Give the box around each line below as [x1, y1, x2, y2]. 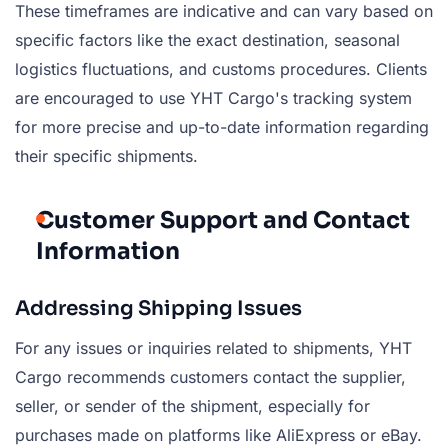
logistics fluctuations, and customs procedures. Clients [15, 58, 427, 79]
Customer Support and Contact [36, 205, 410, 235]
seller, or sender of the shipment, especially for [15, 395, 370, 416]
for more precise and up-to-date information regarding [15, 116, 429, 137]
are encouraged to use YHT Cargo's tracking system [15, 87, 412, 108]
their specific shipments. [15, 145, 198, 166]
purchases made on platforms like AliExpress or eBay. [15, 424, 422, 445]
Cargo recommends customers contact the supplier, [15, 366, 406, 387]
